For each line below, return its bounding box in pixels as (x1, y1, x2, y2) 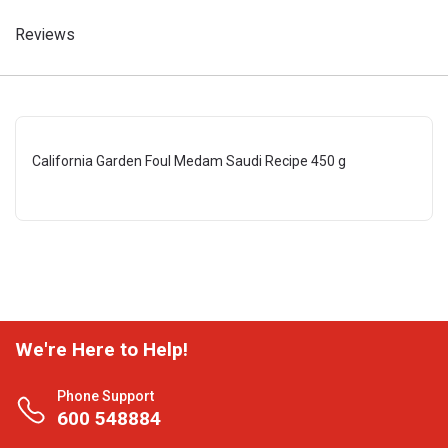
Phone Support (57, 388, 154, 404)
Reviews (15, 25, 75, 44)
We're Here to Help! (15, 338, 188, 361)
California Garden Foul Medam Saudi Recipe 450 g (32, 153, 346, 169)
